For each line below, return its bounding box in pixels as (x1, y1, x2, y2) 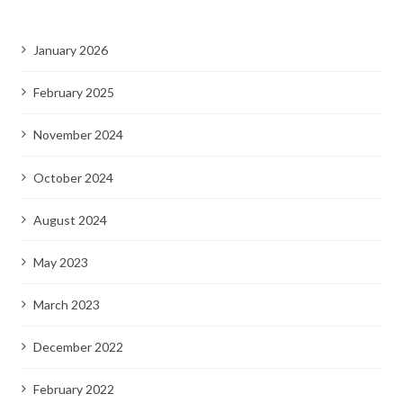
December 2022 (32, 339, 123, 355)
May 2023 (32, 254, 88, 270)
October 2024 (32, 169, 113, 185)
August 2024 (32, 211, 107, 228)
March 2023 (32, 297, 100, 313)
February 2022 (32, 381, 114, 398)
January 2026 (32, 41, 108, 58)
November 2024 (32, 127, 123, 143)
